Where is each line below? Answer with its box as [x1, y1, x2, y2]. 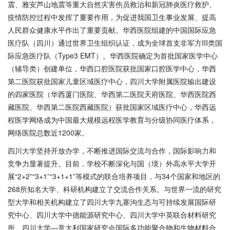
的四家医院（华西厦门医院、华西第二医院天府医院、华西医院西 [8, 89, 216, 99]
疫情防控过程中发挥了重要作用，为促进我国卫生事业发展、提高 [8, 12, 216, 22]
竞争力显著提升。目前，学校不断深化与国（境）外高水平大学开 [8, 158, 216, 168]
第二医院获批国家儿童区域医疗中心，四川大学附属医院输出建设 [8, 76, 216, 86]
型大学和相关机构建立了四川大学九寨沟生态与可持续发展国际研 [8, 197, 216, 207]
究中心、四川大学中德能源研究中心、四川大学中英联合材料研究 [8, 209, 216, 220]
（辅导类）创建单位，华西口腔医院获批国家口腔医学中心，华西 [8, 63, 216, 73]
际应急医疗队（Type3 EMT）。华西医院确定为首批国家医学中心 [8, 50, 218, 61]
